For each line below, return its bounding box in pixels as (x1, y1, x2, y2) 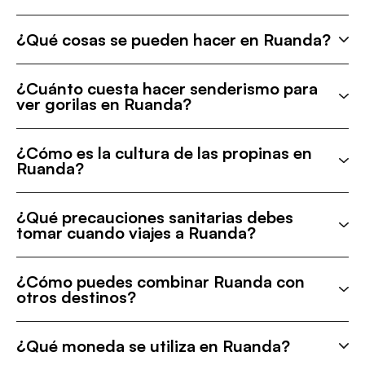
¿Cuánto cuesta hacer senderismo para (16, 78, 318, 99)
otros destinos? (16, 287, 136, 307)
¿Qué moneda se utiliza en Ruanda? (16, 336, 290, 356)
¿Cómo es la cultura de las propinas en (16, 143, 312, 163)
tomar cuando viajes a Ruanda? (16, 222, 256, 243)
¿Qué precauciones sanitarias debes (16, 207, 293, 227)
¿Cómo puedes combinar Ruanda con (16, 271, 305, 292)
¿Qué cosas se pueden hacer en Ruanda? (16, 29, 331, 50)
